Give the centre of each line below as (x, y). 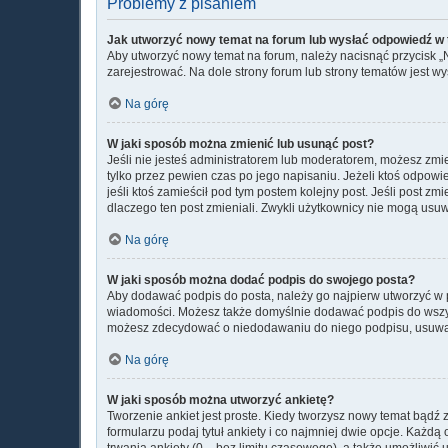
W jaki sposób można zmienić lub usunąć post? (240, 143)
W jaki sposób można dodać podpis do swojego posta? (261, 279)
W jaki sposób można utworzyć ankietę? (220, 399)
